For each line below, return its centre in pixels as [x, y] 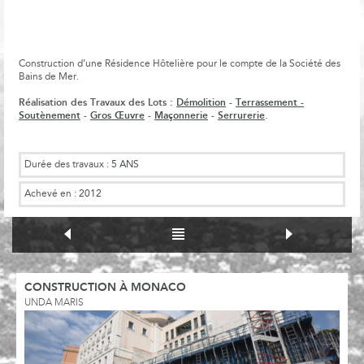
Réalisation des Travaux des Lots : [97, 102]
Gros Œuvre [117, 115]
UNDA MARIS [54, 303]
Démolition [201, 102]
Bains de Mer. [49, 77]
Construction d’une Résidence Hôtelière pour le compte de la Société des [180, 64]
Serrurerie [241, 115]
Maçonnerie [181, 115]
